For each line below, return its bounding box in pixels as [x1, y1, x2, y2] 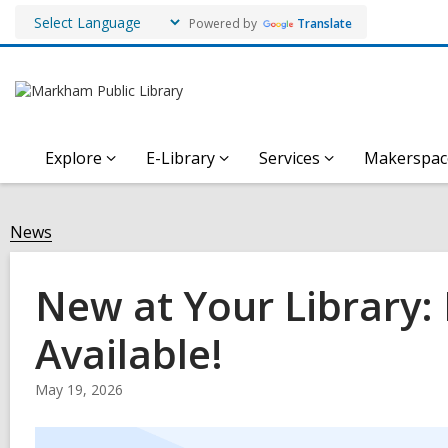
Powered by [183, 14, 260, 32]
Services [259, 147, 320, 169]
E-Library [146, 147, 215, 169]
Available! [35, 326, 223, 381]
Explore [45, 147, 102, 169]
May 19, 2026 [35, 380, 123, 399]
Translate [297, 14, 352, 32]
